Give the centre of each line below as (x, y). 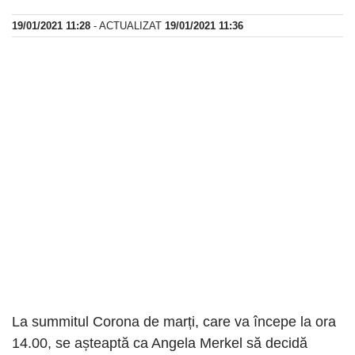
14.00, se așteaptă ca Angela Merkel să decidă (160, 344)
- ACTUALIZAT (128, 26)
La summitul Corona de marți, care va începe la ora (174, 322)
